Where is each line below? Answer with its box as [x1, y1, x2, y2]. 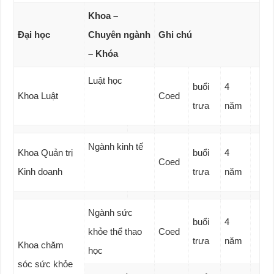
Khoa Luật [18, 91, 59, 102]
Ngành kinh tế [88, 141, 144, 152]
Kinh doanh [18, 166, 63, 177]
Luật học [88, 75, 123, 86]
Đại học [18, 29, 51, 40]
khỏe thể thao [88, 226, 143, 237]
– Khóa [88, 48, 119, 59]
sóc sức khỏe [18, 259, 73, 270]
